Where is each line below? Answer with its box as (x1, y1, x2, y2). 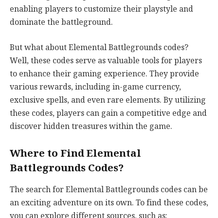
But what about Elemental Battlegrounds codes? (10, 40, 188, 54)
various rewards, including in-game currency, (10, 80, 181, 93)
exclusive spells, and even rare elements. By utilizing (10, 93, 206, 107)
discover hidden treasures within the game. (10, 119, 172, 133)
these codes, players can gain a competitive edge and (10, 106, 207, 120)
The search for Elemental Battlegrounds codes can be (10, 182, 208, 196)
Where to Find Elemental (10, 145, 141, 162)
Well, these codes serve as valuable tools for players (10, 54, 202, 67)
